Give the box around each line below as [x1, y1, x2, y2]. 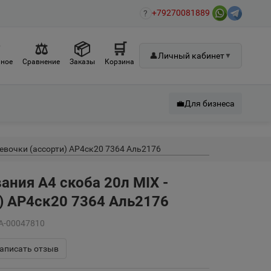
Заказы [70, 57, 95, 66]
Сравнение [22, 57, 60, 66]
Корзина [105, 57, 134, 66]
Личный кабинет [158, 51, 224, 60]
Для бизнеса [184, 99, 235, 108]
